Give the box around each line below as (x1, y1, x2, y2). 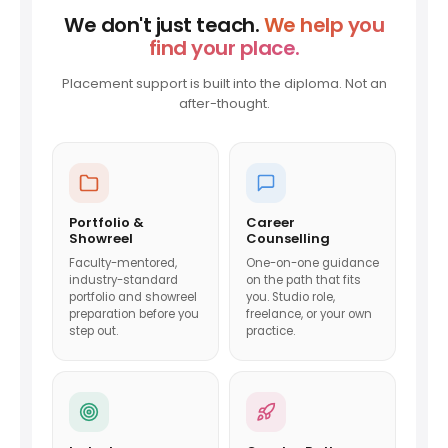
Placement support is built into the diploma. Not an (61, 74, 387, 94)
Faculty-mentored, (69, 255, 177, 272)
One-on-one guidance (246, 255, 379, 272)
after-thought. (178, 94, 270, 114)
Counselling (246, 229, 330, 249)
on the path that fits (246, 272, 361, 289)
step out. (69, 323, 118, 340)
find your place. (148, 34, 300, 63)
